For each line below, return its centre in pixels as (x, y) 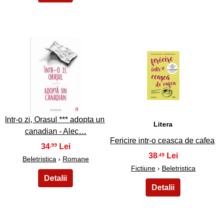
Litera (163, 124)
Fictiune (143, 168)
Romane (76, 159)
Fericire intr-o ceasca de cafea (163, 141)
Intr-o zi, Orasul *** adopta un (55, 119)
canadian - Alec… (55, 131)
